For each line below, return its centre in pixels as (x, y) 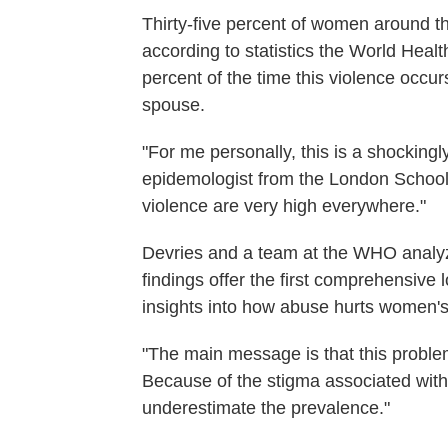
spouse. (173, 104)
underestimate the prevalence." (266, 407)
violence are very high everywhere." (284, 205)
